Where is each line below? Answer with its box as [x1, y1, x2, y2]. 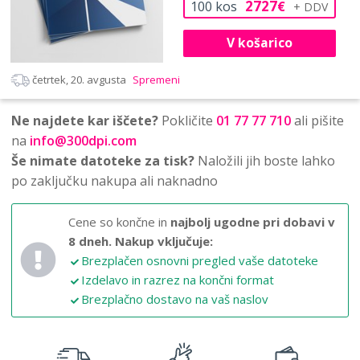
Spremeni [130, 72, 180, 87]
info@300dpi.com [30, 131, 137, 149]
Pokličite [158, 111, 216, 129]
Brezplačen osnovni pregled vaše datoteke [81, 252, 318, 268]
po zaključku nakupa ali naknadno [11, 171, 218, 190]
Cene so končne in [68, 213, 170, 230]
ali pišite [291, 111, 344, 129]
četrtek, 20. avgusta [32, 72, 126, 87]
